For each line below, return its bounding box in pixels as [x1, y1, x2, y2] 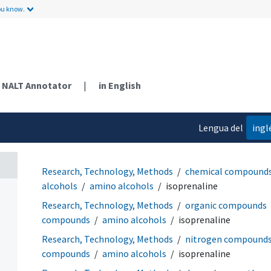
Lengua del [198, 121, 243, 134]
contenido [200, 145, 243, 158]
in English [99, 79, 141, 91]
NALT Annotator [2, 79, 71, 91]
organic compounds [185, 198, 267, 211]
